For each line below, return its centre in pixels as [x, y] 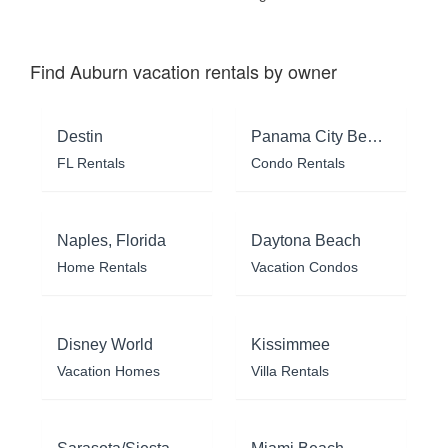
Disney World [105, 345]
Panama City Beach [375, 137]
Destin [80, 137]
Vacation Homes [108, 371]
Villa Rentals [290, 371]
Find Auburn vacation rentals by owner [183, 71]
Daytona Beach [306, 241]
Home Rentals [102, 267]
